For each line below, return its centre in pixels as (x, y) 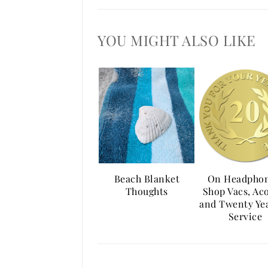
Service (245, 216)
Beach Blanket (147, 179)
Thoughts (147, 191)
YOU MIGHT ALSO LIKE (177, 40)
